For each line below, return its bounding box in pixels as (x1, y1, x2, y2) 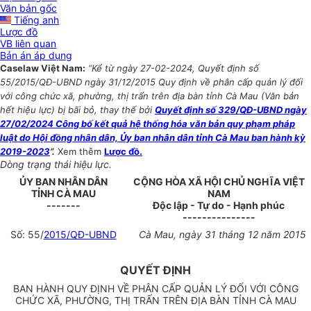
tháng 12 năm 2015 (215, 228, 306, 241)
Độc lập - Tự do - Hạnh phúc (153, 199, 285, 212)
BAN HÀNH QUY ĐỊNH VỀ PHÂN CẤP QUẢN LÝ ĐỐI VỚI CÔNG (12, 283, 299, 295)
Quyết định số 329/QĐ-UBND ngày (155, 104, 307, 116)
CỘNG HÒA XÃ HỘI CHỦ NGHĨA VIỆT (133, 176, 305, 188)
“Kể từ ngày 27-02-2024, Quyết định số (88, 62, 259, 74)
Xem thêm (58, 146, 104, 158)
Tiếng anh (11, 14, 59, 26)
